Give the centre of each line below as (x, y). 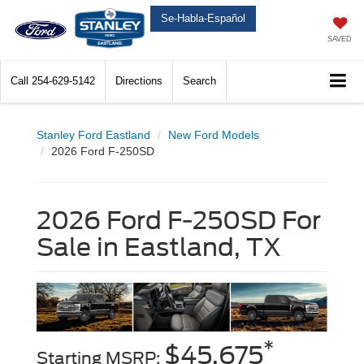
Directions (139, 81)
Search (199, 81)
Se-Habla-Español (203, 18)
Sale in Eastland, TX (159, 247)
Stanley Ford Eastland (93, 135)
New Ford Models (214, 135)
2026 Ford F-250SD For (179, 221)
